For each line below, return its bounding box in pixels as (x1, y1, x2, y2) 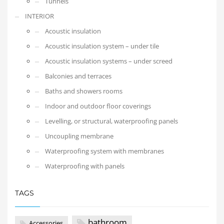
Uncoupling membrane (45, 131, 113, 141)
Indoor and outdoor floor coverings (45, 101, 151, 111)
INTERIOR (25, 11, 54, 21)
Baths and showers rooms (45, 86, 122, 96)
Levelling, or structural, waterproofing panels (45, 116, 178, 126)
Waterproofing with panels (45, 161, 124, 171)
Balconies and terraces (45, 71, 111, 81)
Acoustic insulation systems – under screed (45, 56, 172, 66)
